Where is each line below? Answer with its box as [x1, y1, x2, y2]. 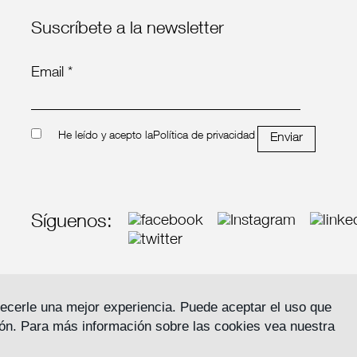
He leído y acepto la [58, 130, 153, 142]
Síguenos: [31, 213, 112, 233]
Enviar [270, 131, 304, 145]
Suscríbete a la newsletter [31, 20, 224, 38]
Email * [31, 65, 73, 80]
